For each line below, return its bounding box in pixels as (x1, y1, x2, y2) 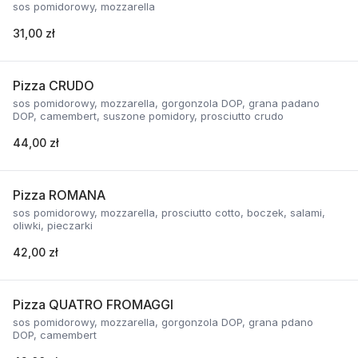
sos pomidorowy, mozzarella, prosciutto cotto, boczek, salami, (13, 206, 325, 219)
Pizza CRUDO (13, 78, 94, 93)
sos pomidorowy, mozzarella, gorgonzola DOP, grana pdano (13, 316, 313, 328)
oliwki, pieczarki (13, 219, 93, 232)
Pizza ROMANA (13, 187, 105, 203)
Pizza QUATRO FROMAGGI (13, 296, 173, 312)
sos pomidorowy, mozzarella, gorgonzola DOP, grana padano (13, 97, 320, 109)
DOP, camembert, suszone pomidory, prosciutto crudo (13, 109, 284, 122)
